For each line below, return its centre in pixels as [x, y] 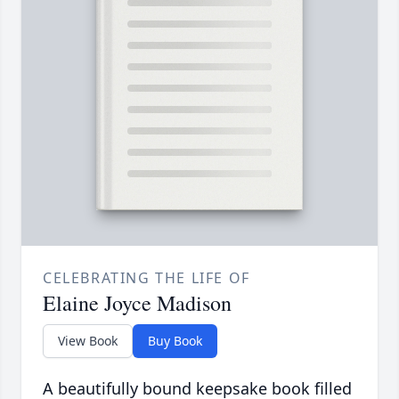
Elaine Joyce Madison [137, 303]
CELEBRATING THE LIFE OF [147, 278]
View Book [88, 341]
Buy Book [175, 341]
